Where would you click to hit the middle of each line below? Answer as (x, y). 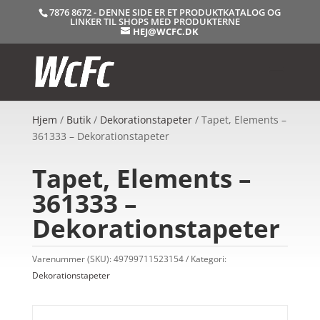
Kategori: (208, 259)
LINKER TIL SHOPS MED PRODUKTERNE (155, 21)
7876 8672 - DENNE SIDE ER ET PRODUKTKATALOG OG (165, 12)
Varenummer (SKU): (72, 259)
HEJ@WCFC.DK (166, 31)
